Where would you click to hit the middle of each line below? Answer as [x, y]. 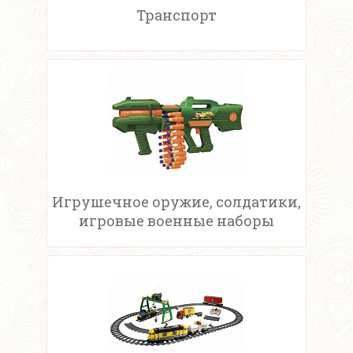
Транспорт [176, 15]
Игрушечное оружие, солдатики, [176, 202]
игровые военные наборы [176, 221]
